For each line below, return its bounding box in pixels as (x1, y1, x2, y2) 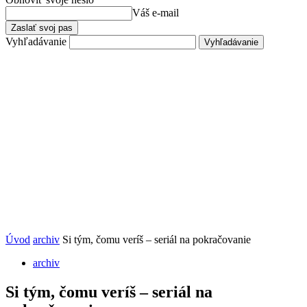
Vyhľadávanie (5, 36, 66, 47)
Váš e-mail (132, 7, 179, 19)
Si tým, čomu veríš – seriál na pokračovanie (62, 234, 251, 245)
